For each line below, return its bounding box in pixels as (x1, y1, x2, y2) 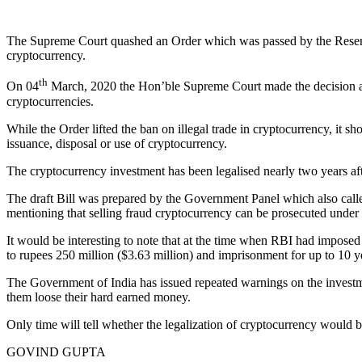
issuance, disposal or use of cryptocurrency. (6, 136, 227, 150)
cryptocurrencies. (6, 94, 94, 108)
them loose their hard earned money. (6, 289, 191, 304)
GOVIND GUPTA (6, 344, 106, 359)
